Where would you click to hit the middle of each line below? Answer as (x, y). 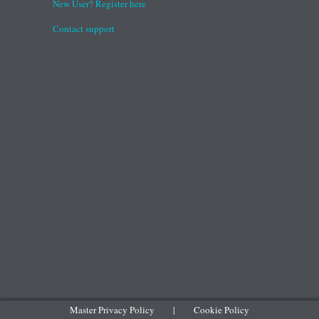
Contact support (84, 28)
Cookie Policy (221, 309)
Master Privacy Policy (112, 309)
